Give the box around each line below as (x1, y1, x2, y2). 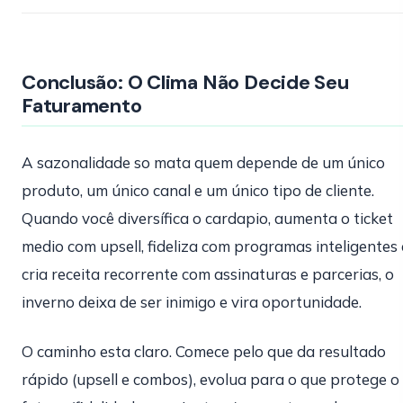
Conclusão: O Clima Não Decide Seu (22, 69, 349, 95)
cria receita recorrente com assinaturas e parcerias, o (22, 264, 394, 283)
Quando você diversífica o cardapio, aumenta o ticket (22, 209, 393, 228)
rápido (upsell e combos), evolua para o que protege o (22, 370, 399, 389)
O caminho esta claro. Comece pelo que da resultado (22, 342, 386, 361)
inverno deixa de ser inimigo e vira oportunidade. (22, 292, 362, 311)
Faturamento (22, 93, 142, 119)
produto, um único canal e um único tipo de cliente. (22, 181, 374, 200)
